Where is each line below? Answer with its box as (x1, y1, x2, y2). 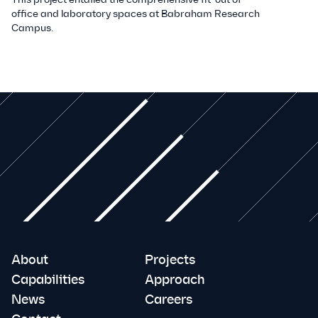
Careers (145, 292, 192, 307)
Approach (145, 272, 205, 287)
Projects (145, 252, 195, 268)
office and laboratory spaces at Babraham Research (11, 8, 260, 20)
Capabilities (11, 272, 84, 287)
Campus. (11, 22, 53, 34)
